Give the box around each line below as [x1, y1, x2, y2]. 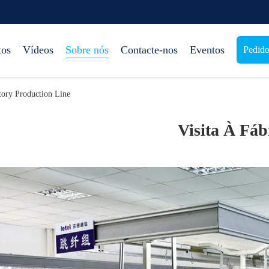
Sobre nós [65, 44, 109, 56]
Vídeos [23, 44, 53, 56]
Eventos [190, 44, 225, 56]
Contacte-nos [121, 44, 178, 56]
